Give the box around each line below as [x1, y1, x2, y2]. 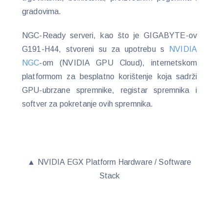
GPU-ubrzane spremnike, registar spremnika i [22, 86, 197, 95]
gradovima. [22, 7, 62, 16]
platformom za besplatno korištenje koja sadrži [22, 72, 197, 81]
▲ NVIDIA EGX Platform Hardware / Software [27, 157, 192, 166]
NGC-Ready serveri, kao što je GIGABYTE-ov [22, 31, 197, 40]
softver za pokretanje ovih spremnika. [22, 100, 153, 109]
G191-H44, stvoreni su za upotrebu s [22, 45, 170, 54]
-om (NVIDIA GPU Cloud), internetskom [39, 59, 197, 67]
